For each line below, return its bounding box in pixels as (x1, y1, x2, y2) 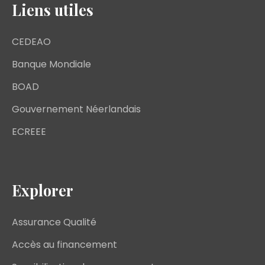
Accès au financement (12, 238, 117, 252)
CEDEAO (12, 35, 51, 49)
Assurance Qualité (12, 215, 96, 230)
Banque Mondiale (12, 57, 91, 72)
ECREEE (12, 125, 46, 139)
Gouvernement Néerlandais (12, 102, 141, 117)
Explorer (12, 180, 73, 201)
